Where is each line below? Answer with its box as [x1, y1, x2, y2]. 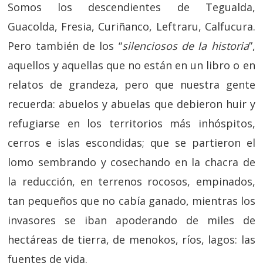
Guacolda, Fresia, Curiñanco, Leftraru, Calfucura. [8, 19, 255, 33]
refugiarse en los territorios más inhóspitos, [8, 116, 255, 130]
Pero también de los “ [8, 39, 122, 53]
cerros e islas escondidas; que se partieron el [8, 136, 255, 150]
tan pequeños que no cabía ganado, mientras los [8, 194, 255, 208]
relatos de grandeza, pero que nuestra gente [8, 77, 255, 92]
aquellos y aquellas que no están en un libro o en [8, 58, 255, 72]
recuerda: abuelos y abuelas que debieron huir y [8, 97, 255, 111]
